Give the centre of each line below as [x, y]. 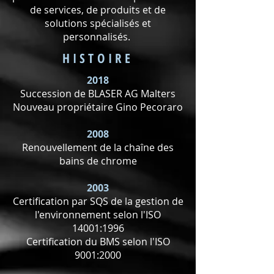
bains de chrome [98, 161]
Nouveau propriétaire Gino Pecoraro [98, 107]
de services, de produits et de [98, 10]
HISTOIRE [98, 58]
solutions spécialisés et [98, 23]
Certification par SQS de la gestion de [98, 201]
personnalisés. [98, 37]
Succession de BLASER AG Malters [98, 94]
